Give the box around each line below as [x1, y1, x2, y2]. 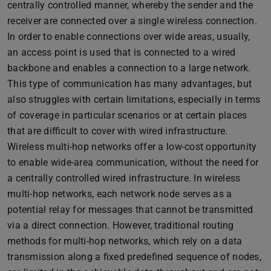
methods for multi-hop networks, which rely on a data [7, 235, 243, 247]
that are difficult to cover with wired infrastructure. [7, 125, 228, 137]
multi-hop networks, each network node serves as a [7, 188, 232, 200]
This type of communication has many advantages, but [7, 77, 252, 90]
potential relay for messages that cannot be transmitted [7, 203, 253, 215]
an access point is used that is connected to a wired [7, 46, 236, 58]
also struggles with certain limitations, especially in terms [7, 93, 261, 105]
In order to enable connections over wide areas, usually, [7, 30, 250, 42]
